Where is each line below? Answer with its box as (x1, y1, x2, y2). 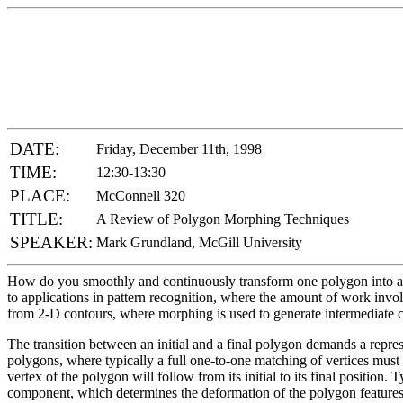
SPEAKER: (10, 232, 93, 252)
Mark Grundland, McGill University (96, 234, 302, 250)
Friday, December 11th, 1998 (96, 140, 262, 157)
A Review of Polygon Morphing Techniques (96, 210, 349, 227)
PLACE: (10, 185, 70, 205)
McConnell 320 (96, 187, 185, 203)
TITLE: (10, 209, 63, 228)
